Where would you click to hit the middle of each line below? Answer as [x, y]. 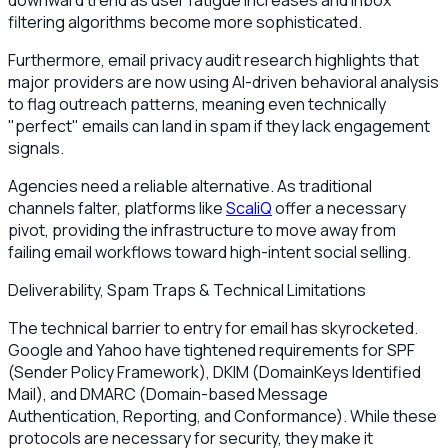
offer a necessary [339, 207]
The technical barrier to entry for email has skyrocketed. [213, 327]
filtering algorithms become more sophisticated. [185, 21]
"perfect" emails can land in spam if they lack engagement [219, 125]
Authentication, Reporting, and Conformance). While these [222, 415]
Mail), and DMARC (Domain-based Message [168, 393]
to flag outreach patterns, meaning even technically [197, 103]
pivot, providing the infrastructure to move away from [202, 229]
